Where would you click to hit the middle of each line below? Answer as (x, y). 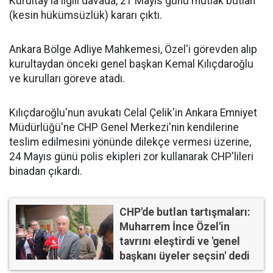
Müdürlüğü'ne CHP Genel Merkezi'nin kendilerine (124, 128)
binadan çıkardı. (46, 172)
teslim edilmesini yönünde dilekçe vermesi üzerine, (130, 142)
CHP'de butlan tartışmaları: (185, 212)
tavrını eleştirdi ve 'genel (180, 242)
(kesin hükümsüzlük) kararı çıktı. (86, 16)
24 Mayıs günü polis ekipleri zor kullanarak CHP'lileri (131, 157)
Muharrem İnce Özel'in (175, 227)
